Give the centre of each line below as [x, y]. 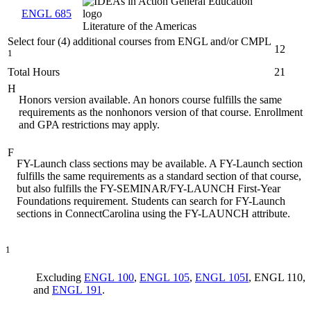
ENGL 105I [222, 277]
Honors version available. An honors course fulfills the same [150, 100]
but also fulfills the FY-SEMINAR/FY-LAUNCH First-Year [149, 189]
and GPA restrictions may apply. [89, 125]
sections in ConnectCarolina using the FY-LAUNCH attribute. [153, 214]
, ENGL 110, [277, 277]
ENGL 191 [77, 289]
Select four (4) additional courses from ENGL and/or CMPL [139, 42]
